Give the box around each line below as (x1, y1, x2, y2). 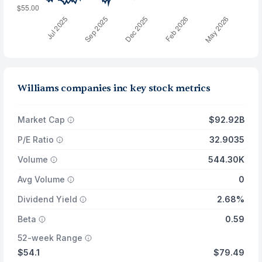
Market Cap (18, 115, 65, 125)
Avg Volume (18, 174, 65, 184)
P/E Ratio (18, 135, 54, 144)
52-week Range (18, 233, 83, 243)
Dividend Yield (18, 194, 78, 204)
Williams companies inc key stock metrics (18, 82, 211, 94)
